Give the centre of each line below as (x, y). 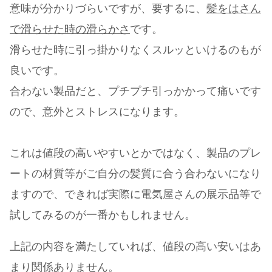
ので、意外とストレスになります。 (97, 112)
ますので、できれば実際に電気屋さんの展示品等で (135, 195)
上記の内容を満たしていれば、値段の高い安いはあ (135, 247)
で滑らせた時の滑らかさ (70, 29)
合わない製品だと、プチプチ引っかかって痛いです (135, 91)
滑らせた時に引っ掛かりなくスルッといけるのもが (135, 50)
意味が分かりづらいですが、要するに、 (108, 9)
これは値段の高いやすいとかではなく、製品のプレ (135, 153)
